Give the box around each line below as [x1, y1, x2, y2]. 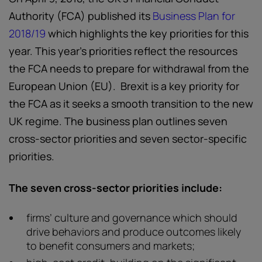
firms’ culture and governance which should [26, 211, 237, 225]
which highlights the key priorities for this [46, 26, 249, 40]
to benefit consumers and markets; [26, 239, 195, 253]
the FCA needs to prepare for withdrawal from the [9, 61, 249, 75]
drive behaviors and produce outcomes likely [26, 225, 241, 239]
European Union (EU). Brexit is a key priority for [9, 79, 239, 93]
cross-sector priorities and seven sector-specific [9, 132, 247, 146]
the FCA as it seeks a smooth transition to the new [9, 96, 253, 111]
